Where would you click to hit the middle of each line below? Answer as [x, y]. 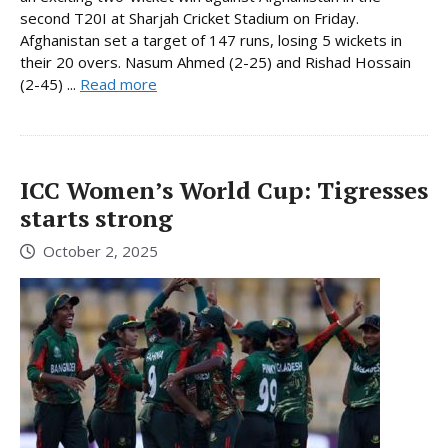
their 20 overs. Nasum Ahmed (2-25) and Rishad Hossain [215, 62]
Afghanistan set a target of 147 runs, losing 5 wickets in [211, 40]
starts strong [96, 218]
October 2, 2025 [100, 250]
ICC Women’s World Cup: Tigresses [224, 190]
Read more [118, 84]
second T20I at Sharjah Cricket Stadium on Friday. [189, 18]
